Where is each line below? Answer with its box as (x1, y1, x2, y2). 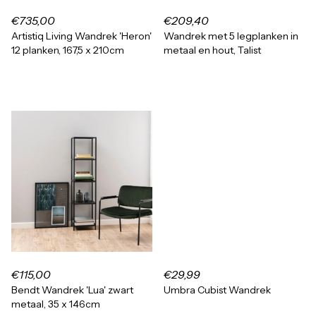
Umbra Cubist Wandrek (164, 284, 271, 296)
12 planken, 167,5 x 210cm (11, 44, 124, 56)
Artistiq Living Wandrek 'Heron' (11, 30, 152, 42)
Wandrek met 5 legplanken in (164, 30, 298, 42)
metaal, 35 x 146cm (11, 298, 100, 310)
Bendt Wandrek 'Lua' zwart (11, 284, 133, 296)
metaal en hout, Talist (164, 44, 261, 56)
